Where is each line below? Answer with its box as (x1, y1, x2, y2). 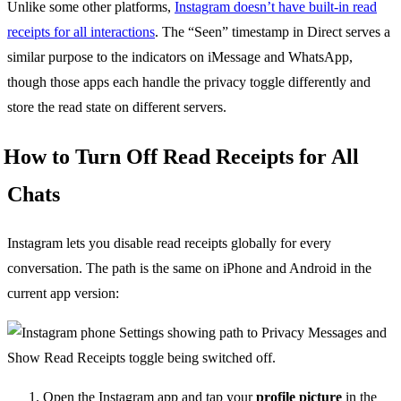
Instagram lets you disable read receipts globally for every (7, 235, 331, 251)
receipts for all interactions (7, 23, 155, 39)
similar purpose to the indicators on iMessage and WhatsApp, (7, 48, 353, 64)
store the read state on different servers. (7, 98, 226, 115)
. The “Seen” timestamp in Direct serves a (155, 23, 390, 39)
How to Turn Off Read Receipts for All (4, 144, 359, 168)
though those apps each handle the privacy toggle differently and (7, 73, 371, 90)
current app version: (7, 285, 119, 301)
